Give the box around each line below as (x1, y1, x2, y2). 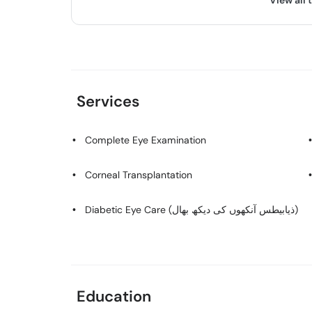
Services (77, 91, 139, 111)
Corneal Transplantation (85, 169, 192, 181)
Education (77, 286, 151, 306)
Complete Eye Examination (85, 134, 206, 146)
